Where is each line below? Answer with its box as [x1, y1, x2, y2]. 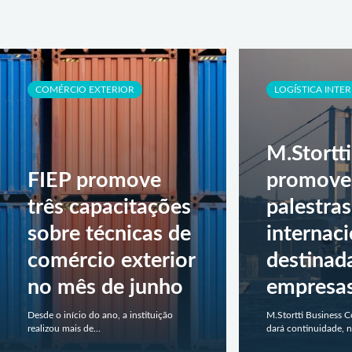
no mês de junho [27, 276, 183, 298]
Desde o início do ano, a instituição [27, 310, 173, 320]
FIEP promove [27, 169, 161, 191]
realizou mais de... [27, 323, 101, 333]
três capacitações [27, 196, 191, 218]
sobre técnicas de [27, 222, 191, 244]
